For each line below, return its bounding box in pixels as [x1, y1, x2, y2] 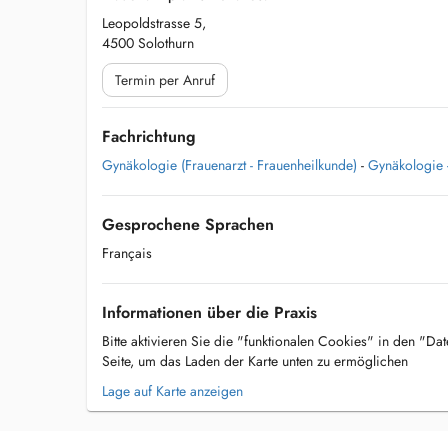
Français [102, 243, 152, 263]
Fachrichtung [102, 125, 196, 148]
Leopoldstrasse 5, [102, 13, 206, 33]
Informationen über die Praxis [102, 301, 317, 324]
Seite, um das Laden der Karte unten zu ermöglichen [102, 351, 408, 371]
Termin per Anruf [115, 70, 215, 90]
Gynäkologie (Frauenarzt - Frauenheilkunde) [102, 155, 357, 175]
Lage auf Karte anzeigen [102, 381, 243, 401]
